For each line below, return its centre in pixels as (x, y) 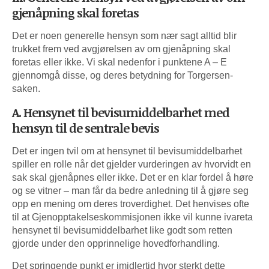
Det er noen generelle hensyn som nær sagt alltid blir (124, 35)
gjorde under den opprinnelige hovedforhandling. (116, 243)
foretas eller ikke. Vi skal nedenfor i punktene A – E (119, 62)
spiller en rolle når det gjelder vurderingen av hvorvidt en (131, 164)
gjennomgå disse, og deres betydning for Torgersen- (122, 75)
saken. (26, 88)
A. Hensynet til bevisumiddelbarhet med (121, 112)
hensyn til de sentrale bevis (86, 128)
